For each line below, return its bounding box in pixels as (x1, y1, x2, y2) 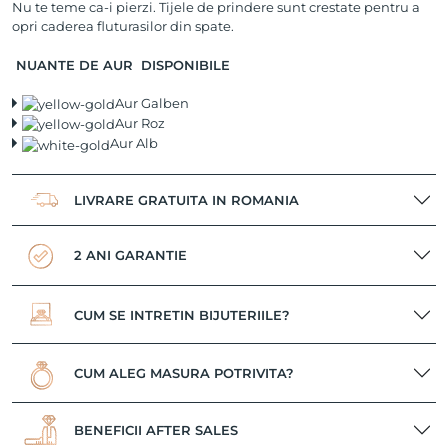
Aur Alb (110, 135, 158, 152)
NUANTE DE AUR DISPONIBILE (12, 56, 230, 73)
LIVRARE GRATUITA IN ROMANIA (74, 192, 299, 209)
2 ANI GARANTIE (74, 247, 187, 264)
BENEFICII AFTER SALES (74, 422, 238, 439)
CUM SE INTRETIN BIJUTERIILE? (74, 306, 290, 323)
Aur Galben (115, 95, 189, 112)
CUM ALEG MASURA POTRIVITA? (74, 365, 294, 382)
